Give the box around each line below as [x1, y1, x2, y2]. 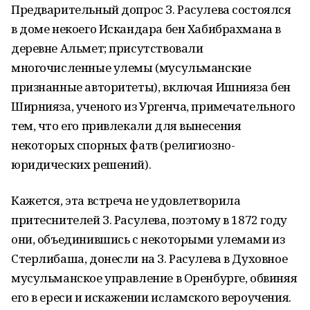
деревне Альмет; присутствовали [11, 40, 203, 56]
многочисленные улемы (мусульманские [11, 60, 251, 75]
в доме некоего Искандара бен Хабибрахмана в [11, 21, 281, 37]
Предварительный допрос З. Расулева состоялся [11, 1, 291, 17]
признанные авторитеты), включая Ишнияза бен [11, 79, 291, 95]
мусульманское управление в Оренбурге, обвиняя [11, 270, 298, 286]
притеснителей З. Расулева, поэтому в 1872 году [11, 212, 287, 228]
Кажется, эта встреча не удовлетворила [11, 192, 241, 208]
